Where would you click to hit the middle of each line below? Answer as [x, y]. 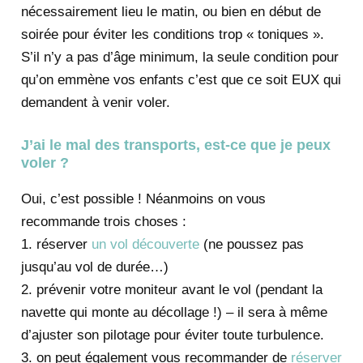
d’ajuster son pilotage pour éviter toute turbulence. [172, 335]
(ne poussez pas [251, 244]
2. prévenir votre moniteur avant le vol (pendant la [171, 289]
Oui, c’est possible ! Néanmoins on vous [143, 199]
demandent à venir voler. [95, 102]
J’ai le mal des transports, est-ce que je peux [175, 145]
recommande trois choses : [103, 221]
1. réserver [56, 244]
